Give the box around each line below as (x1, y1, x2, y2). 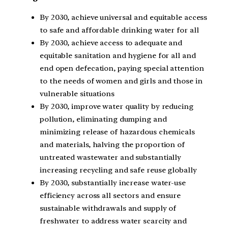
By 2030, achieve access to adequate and (40, 38, 183, 47)
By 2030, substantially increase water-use (40, 178, 186, 187)
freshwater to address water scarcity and (40, 216, 187, 225)
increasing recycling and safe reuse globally (40, 165, 197, 175)
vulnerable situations (40, 89, 115, 98)
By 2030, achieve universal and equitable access (40, 12, 208, 22)
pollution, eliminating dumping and (40, 114, 167, 124)
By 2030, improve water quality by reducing (40, 101, 193, 111)
